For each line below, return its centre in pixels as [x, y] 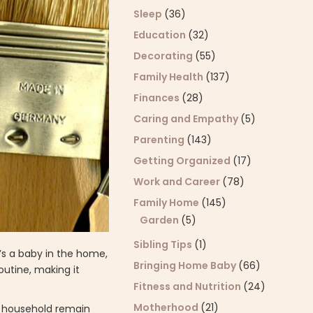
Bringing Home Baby [186, 265]
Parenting [160, 140]
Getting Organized [183, 161]
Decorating [165, 56]
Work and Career [178, 182]
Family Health [170, 77]
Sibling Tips [164, 245]
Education [161, 35]
